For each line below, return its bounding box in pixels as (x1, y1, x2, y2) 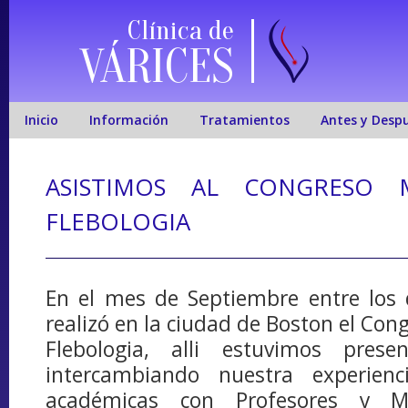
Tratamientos (199, 111, 290, 128)
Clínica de (127, 15, 234, 46)
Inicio (24, 111, 58, 128)
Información (88, 111, 168, 128)
